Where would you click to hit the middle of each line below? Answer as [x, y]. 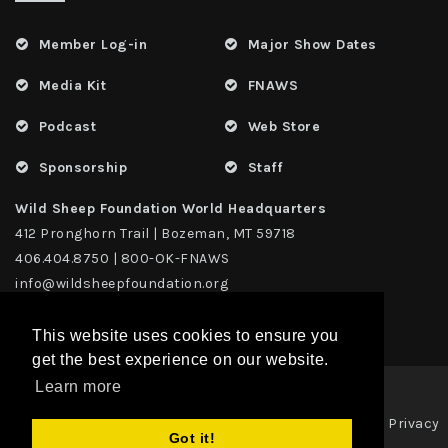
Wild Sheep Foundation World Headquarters [170, 208]
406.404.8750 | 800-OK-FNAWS [122, 258]
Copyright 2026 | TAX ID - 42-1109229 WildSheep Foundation [188, 423]
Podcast [67, 126]
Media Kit [72, 85]
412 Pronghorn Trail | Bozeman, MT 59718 [155, 233]
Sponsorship [82, 167]
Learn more [78, 387]
